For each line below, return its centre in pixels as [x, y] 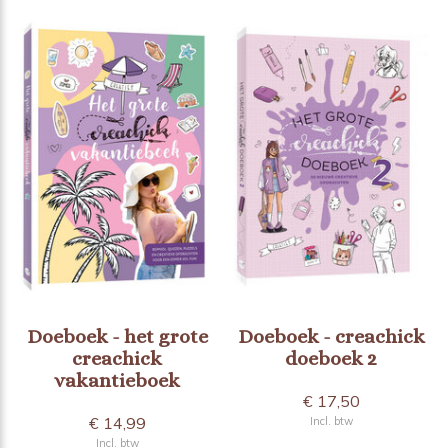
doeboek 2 [331, 358]
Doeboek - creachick [331, 336]
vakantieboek [117, 380]
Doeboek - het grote [117, 336]
